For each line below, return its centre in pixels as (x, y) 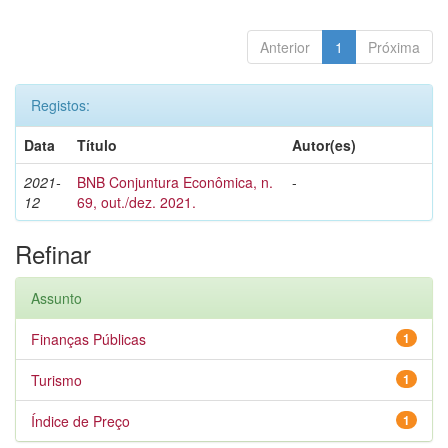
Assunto (56, 298)
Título (97, 145)
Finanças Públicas (88, 339)
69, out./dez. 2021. (136, 202)
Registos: (60, 105)
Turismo (56, 380)
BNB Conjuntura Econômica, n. (175, 182)
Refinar (53, 253)
